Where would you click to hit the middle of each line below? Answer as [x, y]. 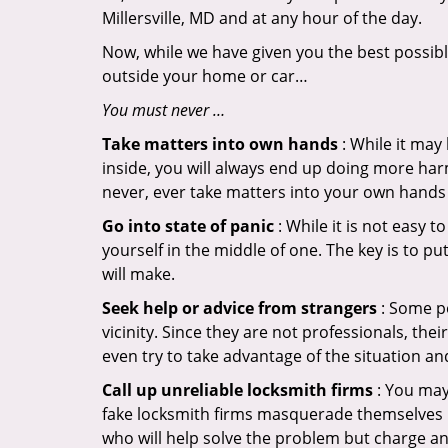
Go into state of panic [188, 226]
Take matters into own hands [220, 144]
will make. [138, 274]
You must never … [163, 110]
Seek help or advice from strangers [239, 308]
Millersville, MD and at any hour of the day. [262, 18]
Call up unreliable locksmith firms [237, 390]
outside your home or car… [205, 76]
